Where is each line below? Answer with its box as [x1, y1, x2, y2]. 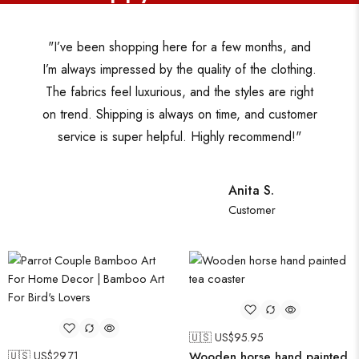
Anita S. [228, 181, 274, 200]
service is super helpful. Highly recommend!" [58, 127, 301, 147]
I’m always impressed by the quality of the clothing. [42, 60, 317, 79]
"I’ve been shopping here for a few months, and [48, 38, 311, 57]
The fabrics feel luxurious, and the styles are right [46, 83, 313, 102]
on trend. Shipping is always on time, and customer [42, 105, 317, 124]
